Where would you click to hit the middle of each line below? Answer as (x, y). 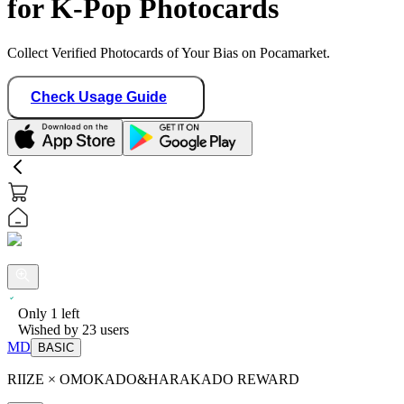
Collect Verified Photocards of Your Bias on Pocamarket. (169, 52)
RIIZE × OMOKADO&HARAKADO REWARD (153, 379)
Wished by (50, 329)
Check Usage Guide (99, 96)
